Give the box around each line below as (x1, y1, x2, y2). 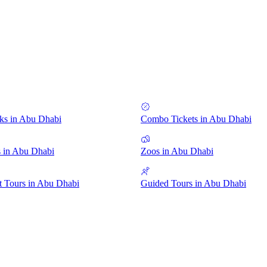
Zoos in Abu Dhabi (141, 146, 213, 156)
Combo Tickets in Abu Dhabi (141, 114, 252, 124)
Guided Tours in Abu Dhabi (141, 178, 246, 188)
